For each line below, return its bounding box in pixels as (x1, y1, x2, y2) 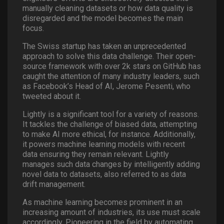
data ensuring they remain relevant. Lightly (22, 149, 169, 159)
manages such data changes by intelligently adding (22, 159, 200, 169)
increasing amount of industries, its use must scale (22, 207, 200, 217)
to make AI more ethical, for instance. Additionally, (22, 129, 195, 139)
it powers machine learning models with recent (22, 139, 185, 149)
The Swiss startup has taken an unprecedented (22, 41, 186, 51)
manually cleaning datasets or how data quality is (22, 3, 193, 13)
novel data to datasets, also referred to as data (22, 169, 186, 179)
